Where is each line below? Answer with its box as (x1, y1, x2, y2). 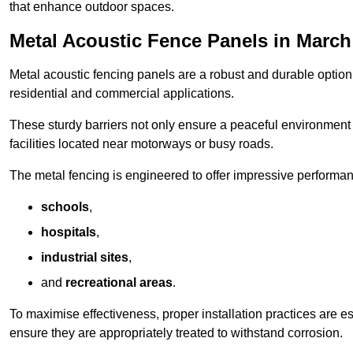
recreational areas (65, 276, 173, 290)
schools (41, 200, 89, 214)
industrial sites (41, 251, 128, 265)
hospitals (41, 225, 96, 240)
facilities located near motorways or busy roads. (9, 137, 273, 151)
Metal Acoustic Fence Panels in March (9, 30, 351, 52)
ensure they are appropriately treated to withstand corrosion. (9, 326, 343, 340)
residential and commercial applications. (9, 87, 234, 101)
